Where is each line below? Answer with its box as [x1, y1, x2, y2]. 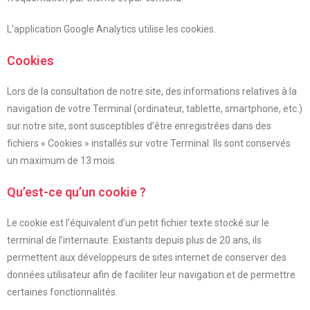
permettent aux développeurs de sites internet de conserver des [7, 252, 286, 263]
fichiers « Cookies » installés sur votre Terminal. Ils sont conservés [7, 138, 291, 149]
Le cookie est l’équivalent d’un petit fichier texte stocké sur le [7, 217, 269, 228]
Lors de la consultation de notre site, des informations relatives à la [7, 86, 297, 97]
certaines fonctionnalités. [7, 286, 118, 298]
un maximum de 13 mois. [7, 155, 117, 166]
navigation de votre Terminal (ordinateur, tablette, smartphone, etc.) [7, 103, 302, 114]
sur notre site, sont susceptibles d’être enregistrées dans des [7, 120, 271, 131]
